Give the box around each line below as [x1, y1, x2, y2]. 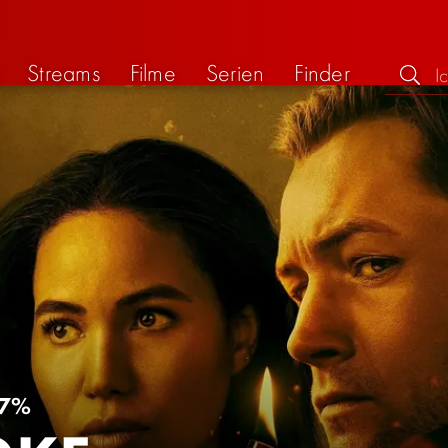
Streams [27, 56, 100, 88]
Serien [205, 56, 265, 88]
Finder [294, 56, 350, 88]
